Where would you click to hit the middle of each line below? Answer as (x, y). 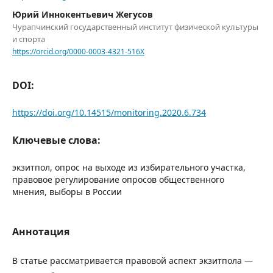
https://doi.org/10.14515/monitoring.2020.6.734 (109, 112)
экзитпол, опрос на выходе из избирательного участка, (129, 167)
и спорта (29, 39)
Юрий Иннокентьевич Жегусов (83, 14)
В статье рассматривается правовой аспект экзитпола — (133, 260)
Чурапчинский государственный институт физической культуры (135, 27)
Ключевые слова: (56, 140)
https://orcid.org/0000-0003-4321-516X (78, 51)
